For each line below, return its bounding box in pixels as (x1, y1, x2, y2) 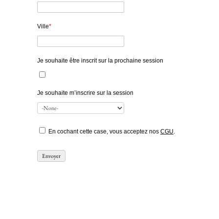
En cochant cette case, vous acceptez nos (48, 128, 160, 135)
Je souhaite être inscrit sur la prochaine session (37, 57, 163, 64)
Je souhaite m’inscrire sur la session (37, 89, 133, 96)
